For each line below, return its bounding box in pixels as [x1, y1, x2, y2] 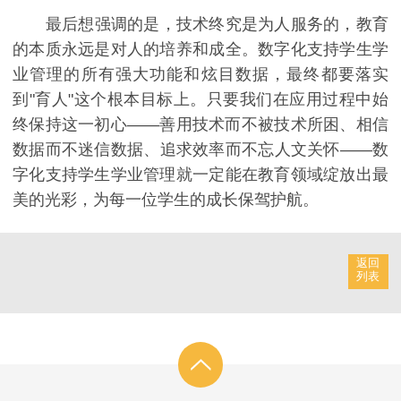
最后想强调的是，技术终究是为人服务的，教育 [13, 14, 388, 33]
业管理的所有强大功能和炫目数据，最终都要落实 [13, 64, 388, 83]
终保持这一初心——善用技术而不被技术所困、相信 [13, 115, 388, 133]
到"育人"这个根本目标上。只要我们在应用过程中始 [13, 90, 388, 108]
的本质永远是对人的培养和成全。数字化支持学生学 [13, 39, 388, 58]
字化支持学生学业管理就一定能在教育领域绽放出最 [13, 165, 388, 183]
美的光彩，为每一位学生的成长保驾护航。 [13, 190, 319, 209]
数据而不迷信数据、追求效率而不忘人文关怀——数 [13, 140, 388, 158]
